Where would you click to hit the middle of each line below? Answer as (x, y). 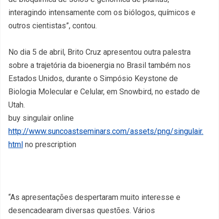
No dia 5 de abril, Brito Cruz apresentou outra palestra (99, 52)
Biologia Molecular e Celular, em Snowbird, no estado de (104, 92)
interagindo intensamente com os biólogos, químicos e (102, 12)
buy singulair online (41, 118)
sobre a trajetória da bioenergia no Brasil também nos (99, 65)
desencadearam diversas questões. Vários (82, 210)
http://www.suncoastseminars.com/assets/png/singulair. (106, 131)
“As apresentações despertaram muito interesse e (94, 197)
